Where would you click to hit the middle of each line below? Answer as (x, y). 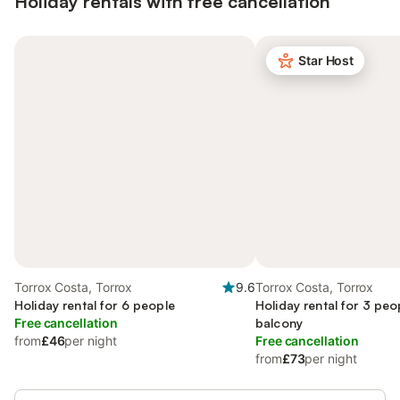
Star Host (326, 60)
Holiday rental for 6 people (95, 305)
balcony (279, 323)
